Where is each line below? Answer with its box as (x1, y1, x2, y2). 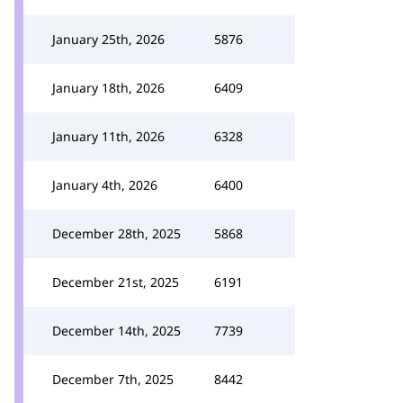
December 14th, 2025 (52, 322, 181, 339)
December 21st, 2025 (52, 273, 179, 291)
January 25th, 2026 (52, 31, 165, 48)
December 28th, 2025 (52, 225, 181, 242)
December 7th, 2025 (52, 371, 174, 388)
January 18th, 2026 (52, 79, 165, 96)
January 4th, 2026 (52, 176, 157, 193)
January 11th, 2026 (52, 128, 165, 145)
